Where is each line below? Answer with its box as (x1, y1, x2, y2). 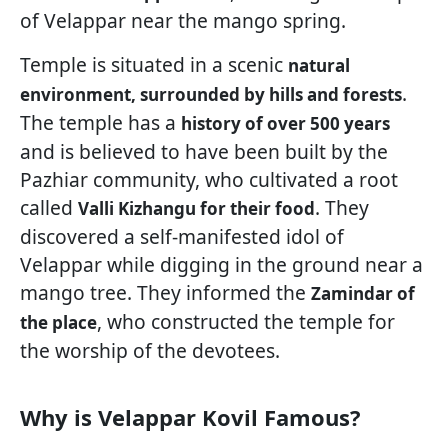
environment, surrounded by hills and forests (20, 83, 402, 107)
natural (288, 54, 350, 78)
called (20, 194, 78, 222)
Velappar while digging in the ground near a (20, 251, 423, 279)
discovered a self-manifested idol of (20, 223, 344, 251)
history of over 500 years (181, 112, 390, 136)
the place (20, 311, 97, 335)
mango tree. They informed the (20, 279, 311, 307)
